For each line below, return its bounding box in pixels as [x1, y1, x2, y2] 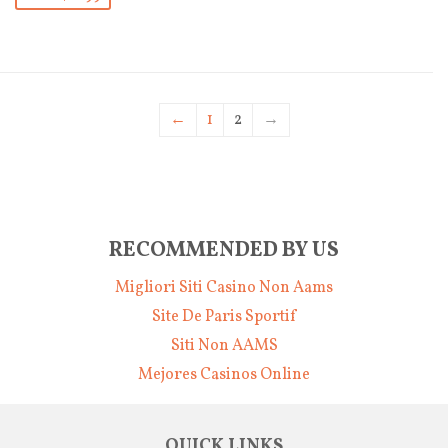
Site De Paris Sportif [152, 305, 296, 328]
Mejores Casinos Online [138, 363, 310, 386]
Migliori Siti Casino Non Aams [115, 276, 333, 299]
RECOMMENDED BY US [109, 236, 339, 265]
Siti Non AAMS [170, 334, 278, 357]
